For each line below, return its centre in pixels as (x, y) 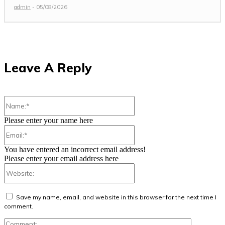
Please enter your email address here (61, 159)
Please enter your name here (48, 121)
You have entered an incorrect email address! (75, 150)
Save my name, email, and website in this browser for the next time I (116, 197)
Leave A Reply (48, 68)
